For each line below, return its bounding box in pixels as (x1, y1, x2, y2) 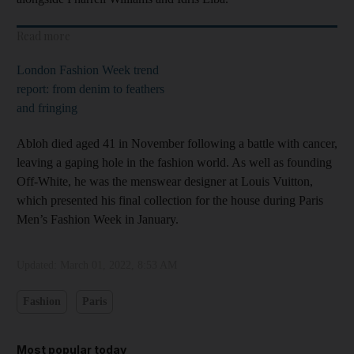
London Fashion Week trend (17, 62, 159, 77)
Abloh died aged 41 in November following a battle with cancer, (17, 136, 337, 150)
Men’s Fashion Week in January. (17, 212, 179, 226)
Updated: (17, 258, 60, 271)
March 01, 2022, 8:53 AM (60, 258, 177, 271)
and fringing (17, 100, 77, 115)
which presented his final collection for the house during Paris (17, 193, 323, 207)
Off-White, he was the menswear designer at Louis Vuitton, (17, 174, 313, 188)
